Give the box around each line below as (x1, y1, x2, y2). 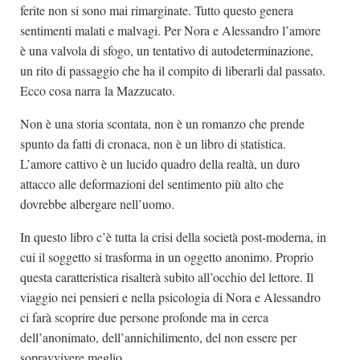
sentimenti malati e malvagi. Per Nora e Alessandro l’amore (20, 21, 321, 39)
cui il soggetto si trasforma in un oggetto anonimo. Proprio (20, 247, 313, 265)
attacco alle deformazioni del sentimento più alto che (20, 174, 284, 192)
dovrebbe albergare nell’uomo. (20, 194, 174, 212)
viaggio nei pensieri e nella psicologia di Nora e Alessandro (20, 288, 321, 305)
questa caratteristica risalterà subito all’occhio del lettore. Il (20, 268, 313, 285)
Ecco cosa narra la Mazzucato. (20, 81, 175, 99)
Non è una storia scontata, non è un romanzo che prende (20, 114, 305, 132)
